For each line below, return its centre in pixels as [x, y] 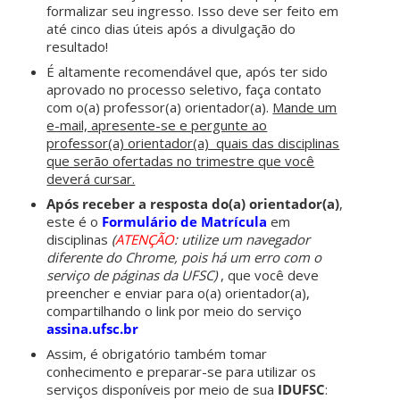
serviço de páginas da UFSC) [132, 275]
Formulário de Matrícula [185, 222]
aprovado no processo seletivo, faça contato [184, 90]
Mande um [305, 108]
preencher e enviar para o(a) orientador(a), [179, 293]
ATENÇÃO [145, 240]
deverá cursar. [91, 179]
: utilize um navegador [242, 240]
